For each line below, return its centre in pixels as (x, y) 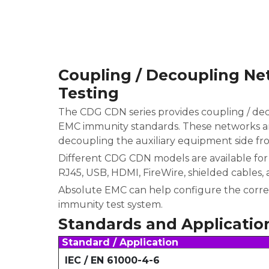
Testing (89, 93)
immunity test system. (110, 204)
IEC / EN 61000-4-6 (112, 260)
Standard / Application (120, 242)
